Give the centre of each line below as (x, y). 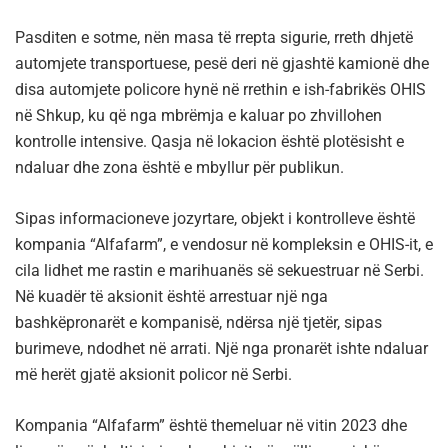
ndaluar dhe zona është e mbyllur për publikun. (179, 168)
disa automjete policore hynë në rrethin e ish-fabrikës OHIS (220, 90)
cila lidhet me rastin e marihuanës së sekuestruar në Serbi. (219, 271)
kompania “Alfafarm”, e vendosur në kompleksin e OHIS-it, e (224, 245)
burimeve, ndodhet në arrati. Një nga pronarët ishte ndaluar (221, 349)
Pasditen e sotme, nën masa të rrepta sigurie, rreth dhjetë (214, 38)
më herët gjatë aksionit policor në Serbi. (153, 375)
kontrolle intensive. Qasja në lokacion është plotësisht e (209, 142)
